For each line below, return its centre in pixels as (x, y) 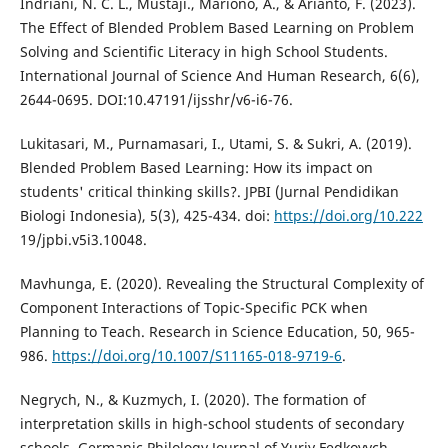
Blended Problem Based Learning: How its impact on (196, 168)
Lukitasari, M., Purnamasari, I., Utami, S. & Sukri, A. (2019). (215, 144)
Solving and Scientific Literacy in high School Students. (203, 52)
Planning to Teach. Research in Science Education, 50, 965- (217, 332)
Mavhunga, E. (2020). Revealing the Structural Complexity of (221, 284)
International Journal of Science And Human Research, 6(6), (219, 76)
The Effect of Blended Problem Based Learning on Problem (216, 28)
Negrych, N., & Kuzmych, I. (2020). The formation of (192, 400)
